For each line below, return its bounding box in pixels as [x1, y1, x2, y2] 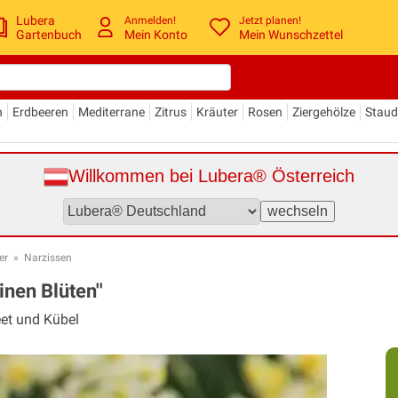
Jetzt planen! [239, 14, 302, 28]
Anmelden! [124, 14, 177, 28]
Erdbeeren [12, 104, 68, 119]
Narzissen [24, 251, 72, 264]
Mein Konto [124, 28, 188, 43]
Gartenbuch [16, 27, 83, 42]
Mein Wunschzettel [239, 28, 344, 43]
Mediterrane [78, 104, 145, 119]
